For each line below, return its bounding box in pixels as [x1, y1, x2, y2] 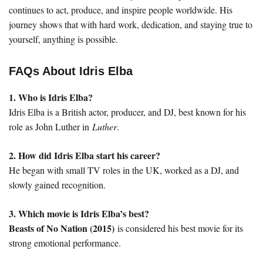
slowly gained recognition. [9, 178, 106, 191]
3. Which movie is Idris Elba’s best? [9, 206, 149, 220]
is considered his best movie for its [114, 221, 243, 234]
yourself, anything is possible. [9, 32, 118, 45]
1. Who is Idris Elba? [9, 90, 93, 104]
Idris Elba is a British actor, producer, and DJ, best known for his [9, 105, 246, 118]
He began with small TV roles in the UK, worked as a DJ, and [9, 163, 239, 176]
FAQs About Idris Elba [9, 64, 133, 77]
